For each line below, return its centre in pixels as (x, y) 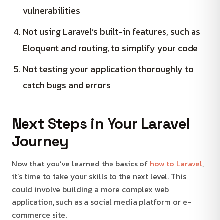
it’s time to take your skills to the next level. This (99, 176)
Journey (40, 141)
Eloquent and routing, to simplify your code (110, 48)
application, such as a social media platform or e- (101, 202)
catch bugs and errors (67, 85)
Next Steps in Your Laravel (101, 123)
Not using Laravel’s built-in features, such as (111, 31)
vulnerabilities (51, 10)
